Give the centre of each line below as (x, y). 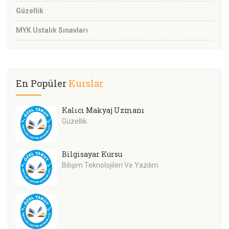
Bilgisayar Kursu (92, 154)
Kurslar (86, 84)
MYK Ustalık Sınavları (52, 30)
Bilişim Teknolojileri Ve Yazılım (110, 165)
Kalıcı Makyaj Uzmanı (103, 110)
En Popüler (42, 84)
